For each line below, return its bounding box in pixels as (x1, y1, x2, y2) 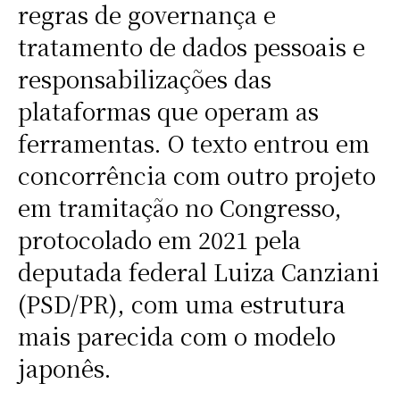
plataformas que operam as (17, 95, 319, 128)
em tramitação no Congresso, (17, 191, 342, 224)
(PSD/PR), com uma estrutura (17, 287, 346, 321)
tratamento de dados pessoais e (17, 30, 365, 63)
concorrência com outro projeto (17, 159, 376, 192)
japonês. (17, 352, 112, 385)
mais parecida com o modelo (17, 320, 336, 353)
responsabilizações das (17, 62, 271, 96)
